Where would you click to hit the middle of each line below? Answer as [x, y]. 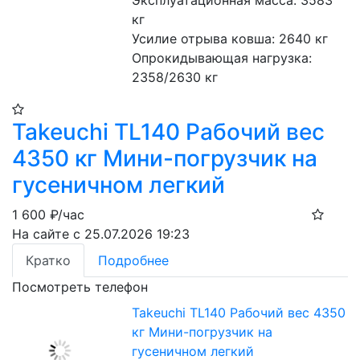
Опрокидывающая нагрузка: [222, 58]
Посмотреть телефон [80, 287]
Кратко [48, 260]
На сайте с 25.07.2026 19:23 [101, 234]
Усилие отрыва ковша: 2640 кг [230, 39]
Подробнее [133, 260]
